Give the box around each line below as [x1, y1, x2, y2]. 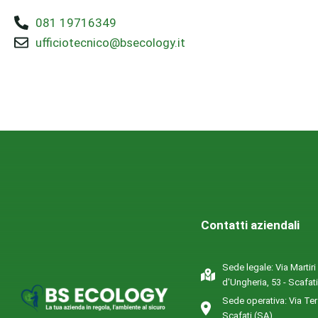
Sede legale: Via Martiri [221, 262, 316, 273]
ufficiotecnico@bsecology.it [35, 35, 185, 50]
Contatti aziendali [200, 218, 300, 232]
